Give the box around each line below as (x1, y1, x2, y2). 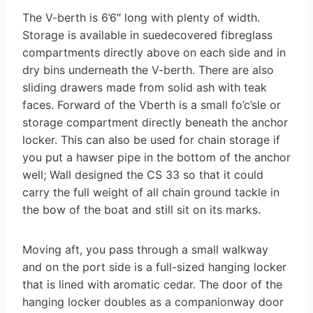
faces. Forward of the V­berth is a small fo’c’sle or (22, 97, 281, 112)
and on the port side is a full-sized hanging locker (22, 259, 286, 274)
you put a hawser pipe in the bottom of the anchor (22, 150, 291, 164)
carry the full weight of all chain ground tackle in (22, 184, 279, 199)
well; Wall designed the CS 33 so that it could (22, 167, 263, 182)
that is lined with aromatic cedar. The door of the (22, 277, 282, 291)
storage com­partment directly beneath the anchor (22, 115, 288, 129)
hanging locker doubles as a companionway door (22, 294, 284, 309)
